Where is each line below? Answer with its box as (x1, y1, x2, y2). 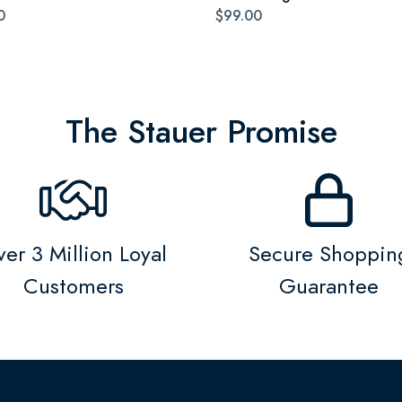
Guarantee (279, 270, 379, 301)
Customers (22, 270, 124, 301)
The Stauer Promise (65, 109, 337, 154)
